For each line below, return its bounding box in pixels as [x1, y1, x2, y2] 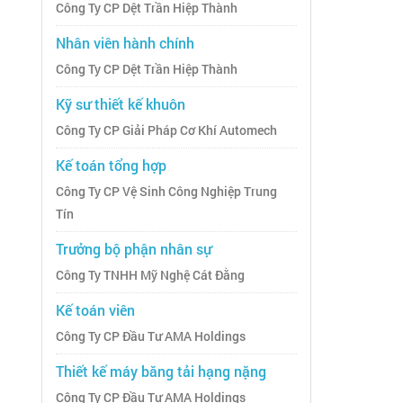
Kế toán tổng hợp [56, 156, 166, 175]
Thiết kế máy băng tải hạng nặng [56, 362, 266, 381]
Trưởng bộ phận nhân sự [56, 239, 211, 259]
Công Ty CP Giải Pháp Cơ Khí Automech [56, 122, 277, 139]
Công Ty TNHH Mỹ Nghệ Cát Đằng [56, 267, 245, 284]
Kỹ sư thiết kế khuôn [56, 94, 185, 114]
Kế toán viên [56, 300, 135, 320]
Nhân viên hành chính [56, 33, 194, 53]
